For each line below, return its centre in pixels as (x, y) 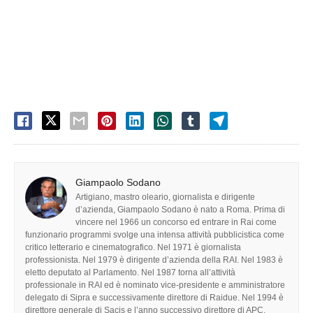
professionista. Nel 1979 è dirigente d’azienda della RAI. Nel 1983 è (154, 260)
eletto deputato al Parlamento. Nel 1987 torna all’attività (130, 272)
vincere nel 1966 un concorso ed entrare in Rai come (176, 222)
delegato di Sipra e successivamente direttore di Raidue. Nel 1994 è (154, 297)
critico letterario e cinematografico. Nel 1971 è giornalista (133, 247)
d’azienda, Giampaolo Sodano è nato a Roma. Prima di (180, 209)
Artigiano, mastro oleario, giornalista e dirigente (165, 197)
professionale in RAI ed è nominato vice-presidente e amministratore (155, 285)
